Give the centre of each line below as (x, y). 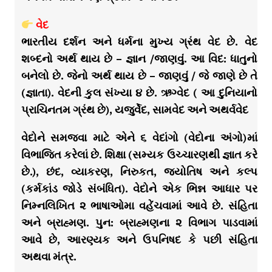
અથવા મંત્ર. (49, 257)
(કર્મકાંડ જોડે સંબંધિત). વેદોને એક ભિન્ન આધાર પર (139, 189)
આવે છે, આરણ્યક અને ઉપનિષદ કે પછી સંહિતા (139, 240)
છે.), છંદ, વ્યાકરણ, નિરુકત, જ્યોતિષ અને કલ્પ (139, 172)
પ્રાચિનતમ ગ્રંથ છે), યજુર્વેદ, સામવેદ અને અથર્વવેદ (134, 110)
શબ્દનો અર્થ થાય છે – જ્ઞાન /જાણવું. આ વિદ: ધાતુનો (139, 59)
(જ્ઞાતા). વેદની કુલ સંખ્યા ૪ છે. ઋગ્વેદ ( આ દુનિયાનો (139, 93)
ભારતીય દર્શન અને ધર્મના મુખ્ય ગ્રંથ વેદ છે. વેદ (139, 42)
